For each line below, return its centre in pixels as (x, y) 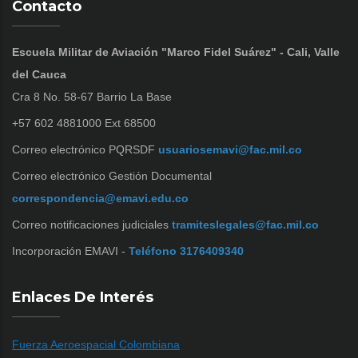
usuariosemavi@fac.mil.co (230, 149)
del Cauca (39, 74)
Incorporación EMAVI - (70, 251)
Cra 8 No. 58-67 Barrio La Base (92, 96)
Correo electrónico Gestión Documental (112, 175)
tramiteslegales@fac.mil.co (245, 224)
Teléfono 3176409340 (186, 251)
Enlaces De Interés (83, 297)
